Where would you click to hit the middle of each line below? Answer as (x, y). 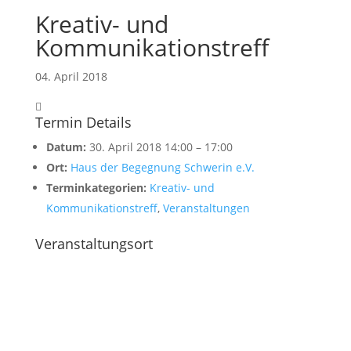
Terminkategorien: (96, 188)
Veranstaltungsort (94, 244)
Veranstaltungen (206, 208)
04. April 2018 (71, 76)
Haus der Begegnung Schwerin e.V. (162, 167)
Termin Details (83, 122)
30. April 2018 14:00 (141, 147)
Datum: (66, 147)
